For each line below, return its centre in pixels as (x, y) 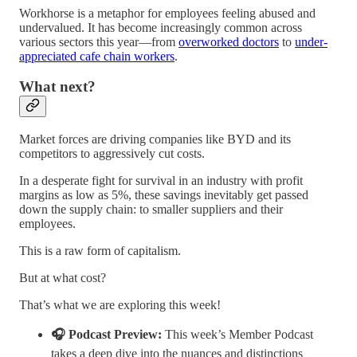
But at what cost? (63, 278)
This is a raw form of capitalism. (100, 251)
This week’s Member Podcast (237, 334)
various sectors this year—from (99, 41)
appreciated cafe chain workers (97, 56)
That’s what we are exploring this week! (120, 305)
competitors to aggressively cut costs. (112, 153)
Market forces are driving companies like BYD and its (155, 139)
